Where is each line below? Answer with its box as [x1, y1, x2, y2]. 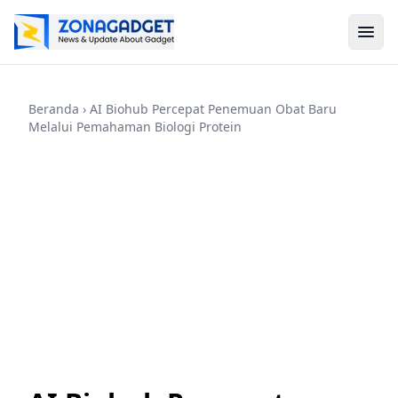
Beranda [28, 100, 79, 117]
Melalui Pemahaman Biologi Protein [28, 118, 242, 135]
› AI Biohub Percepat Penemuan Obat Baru [79, 100, 337, 117]
